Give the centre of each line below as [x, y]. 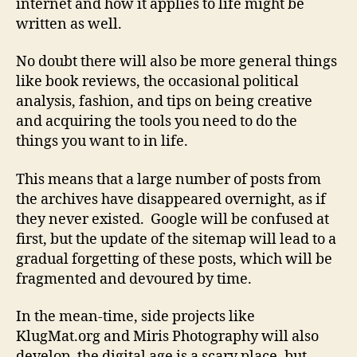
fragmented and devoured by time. [134, 279]
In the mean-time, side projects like [135, 317]
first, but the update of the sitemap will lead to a [176, 239]
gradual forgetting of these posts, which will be [174, 259]
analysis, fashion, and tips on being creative [164, 102]
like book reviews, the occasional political [157, 82]
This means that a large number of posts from [169, 179]
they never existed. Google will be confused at [173, 219]
